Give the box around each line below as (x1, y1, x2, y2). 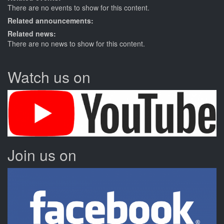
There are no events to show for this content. (7, 2, 149, 13)
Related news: (7, 28, 58, 38)
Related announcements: (7, 15, 95, 25)
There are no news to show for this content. (7, 38, 145, 48)
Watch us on (7, 65, 90, 87)
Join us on (7, 144, 76, 166)
